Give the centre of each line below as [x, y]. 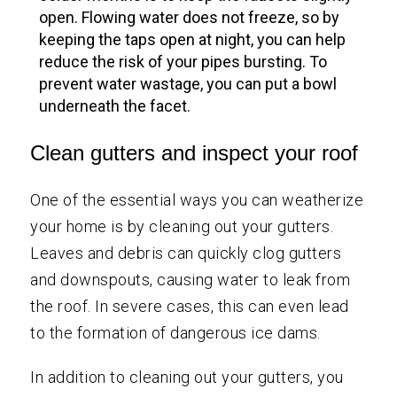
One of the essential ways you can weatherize [197, 199]
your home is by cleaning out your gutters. [182, 226]
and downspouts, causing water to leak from [191, 279]
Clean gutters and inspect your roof [195, 152]
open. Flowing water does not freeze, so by [190, 17]
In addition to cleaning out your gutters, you [187, 377]
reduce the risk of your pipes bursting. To [183, 61]
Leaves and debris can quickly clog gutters [186, 253]
